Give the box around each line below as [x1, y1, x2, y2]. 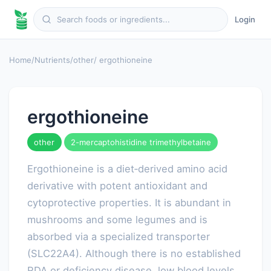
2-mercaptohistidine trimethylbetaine [70, 137, 211, 147]
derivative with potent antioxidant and [27, 179, 207, 192]
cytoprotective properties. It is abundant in [27, 196, 231, 209]
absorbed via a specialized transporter [27, 230, 210, 243]
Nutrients [34, 54, 70, 65]
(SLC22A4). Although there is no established [27, 247, 241, 260]
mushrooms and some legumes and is [27, 213, 207, 226]
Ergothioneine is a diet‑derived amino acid [27, 162, 227, 175]
